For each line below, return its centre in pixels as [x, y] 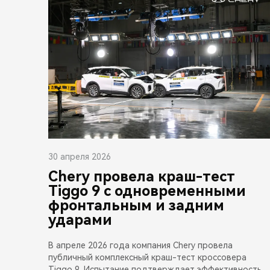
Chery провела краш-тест [142, 176]
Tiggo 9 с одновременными [147, 191]
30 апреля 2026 [80, 156]
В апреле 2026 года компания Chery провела [140, 245]
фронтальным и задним [136, 205]
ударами [80, 220]
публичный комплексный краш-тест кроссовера [147, 257]
